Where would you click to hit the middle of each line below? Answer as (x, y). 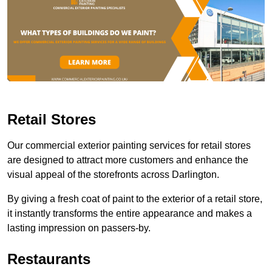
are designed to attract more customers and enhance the (128, 160)
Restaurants (49, 259)
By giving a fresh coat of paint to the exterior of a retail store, (135, 199)
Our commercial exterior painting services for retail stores (129, 145)
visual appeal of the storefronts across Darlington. (113, 174)
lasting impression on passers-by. (79, 228)
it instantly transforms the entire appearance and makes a (130, 213)
